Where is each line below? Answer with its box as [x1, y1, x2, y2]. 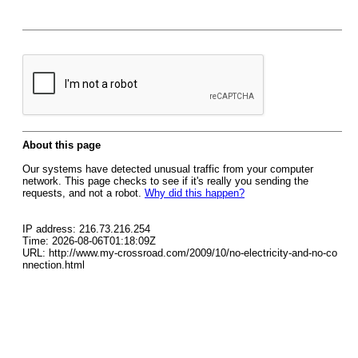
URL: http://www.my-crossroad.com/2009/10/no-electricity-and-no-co [22, 247, 337, 259]
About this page [22, 139, 101, 151]
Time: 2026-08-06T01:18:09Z [22, 235, 156, 247]
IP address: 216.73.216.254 [22, 223, 150, 235]
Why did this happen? [145, 187, 245, 199]
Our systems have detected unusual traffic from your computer [22, 163, 313, 175]
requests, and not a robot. [22, 187, 145, 199]
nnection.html [22, 259, 85, 271]
